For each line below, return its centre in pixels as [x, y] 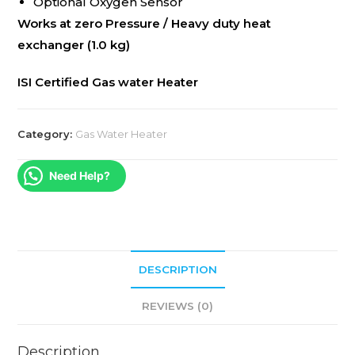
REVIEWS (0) [177, 305]
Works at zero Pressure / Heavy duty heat [145, 23]
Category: [47, 134]
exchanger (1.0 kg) [74, 44]
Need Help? [80, 175]
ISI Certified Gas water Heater [108, 82]
